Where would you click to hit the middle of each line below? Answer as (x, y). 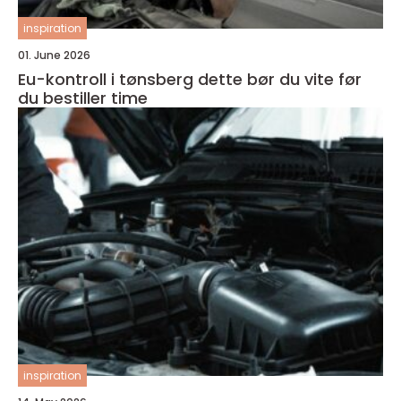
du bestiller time (83, 98)
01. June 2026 (54, 55)
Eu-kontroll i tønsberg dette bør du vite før (108, 79)
